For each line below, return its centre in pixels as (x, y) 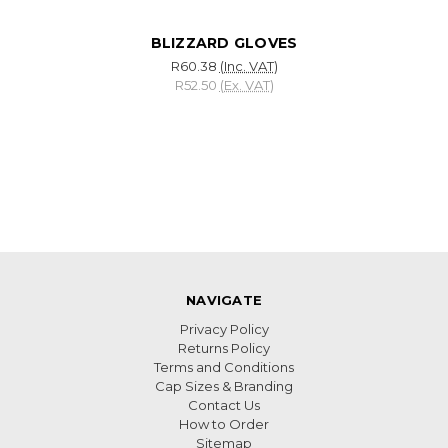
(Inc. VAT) (248, 65)
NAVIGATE (224, 300)
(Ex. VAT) (246, 84)
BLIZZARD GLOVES (224, 42)
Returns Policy (224, 348)
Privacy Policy (224, 329)
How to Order (224, 424)
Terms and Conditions (224, 367)
